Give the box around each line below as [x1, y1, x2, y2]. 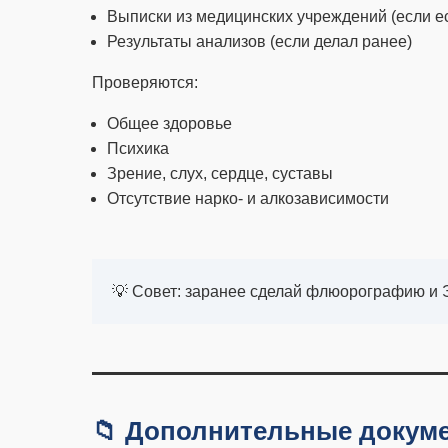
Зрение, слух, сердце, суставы [107, 165, 333, 182]
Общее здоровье [107, 115, 232, 132]
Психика [107, 140, 169, 157]
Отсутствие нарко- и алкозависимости [107, 190, 389, 207]
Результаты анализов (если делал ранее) [107, 33, 412, 50]
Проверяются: [92, 74, 198, 91]
